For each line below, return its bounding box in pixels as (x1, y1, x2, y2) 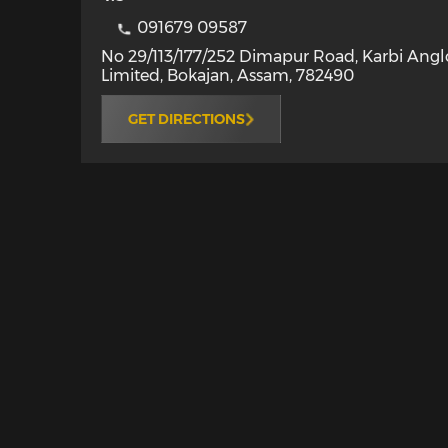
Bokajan (166, 66, 230, 85)
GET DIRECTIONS (127, 110, 245, 128)
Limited (100, 66, 160, 85)
